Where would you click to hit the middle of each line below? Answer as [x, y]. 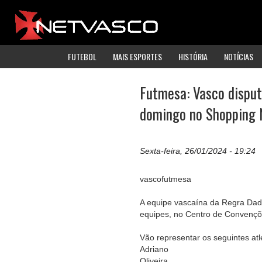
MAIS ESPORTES [137, 56]
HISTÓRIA [193, 56]
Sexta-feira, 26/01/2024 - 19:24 [198, 151]
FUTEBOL [82, 56]
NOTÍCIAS [239, 56]
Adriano [154, 249]
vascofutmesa [166, 179]
